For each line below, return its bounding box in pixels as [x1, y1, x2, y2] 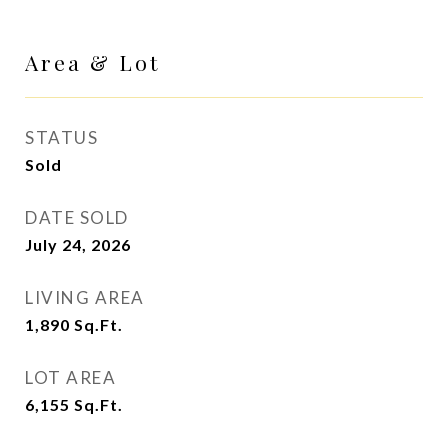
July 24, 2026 [25, 235, 131, 254]
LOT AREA [25, 367, 116, 388]
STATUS [25, 127, 98, 148]
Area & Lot [25, 48, 160, 76]
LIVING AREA [25, 287, 145, 308]
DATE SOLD [25, 207, 129, 228]
